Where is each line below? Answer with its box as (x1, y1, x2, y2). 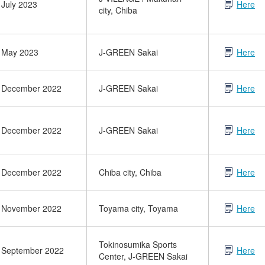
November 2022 (1, 202, 62, 214)
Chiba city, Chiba (99, 166, 161, 178)
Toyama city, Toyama (99, 202, 178, 214)
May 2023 (1, 46, 38, 58)
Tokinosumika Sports (99, 238, 177, 250)
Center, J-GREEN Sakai (99, 250, 188, 262)
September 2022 (1, 244, 64, 256)
